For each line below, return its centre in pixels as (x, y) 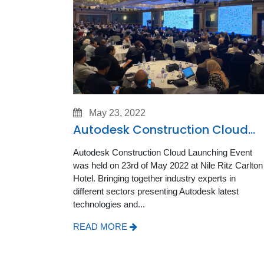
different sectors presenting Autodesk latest (156, 191)
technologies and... (109, 204)
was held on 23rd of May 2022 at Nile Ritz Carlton (168, 165)
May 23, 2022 (117, 113)
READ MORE (101, 226)
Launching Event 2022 (137, 143)
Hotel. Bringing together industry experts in (154, 178)
